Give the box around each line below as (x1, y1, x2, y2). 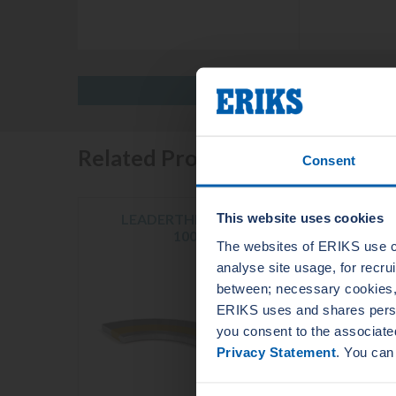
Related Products (78, 144, 253, 171)
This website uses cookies (216, 209, 384, 225)
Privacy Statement (216, 344, 336, 360)
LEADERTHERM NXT (121, 210, 257, 227)
